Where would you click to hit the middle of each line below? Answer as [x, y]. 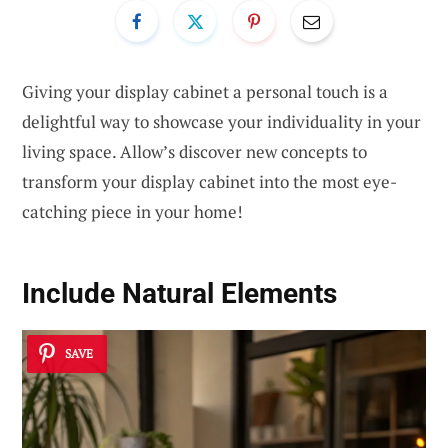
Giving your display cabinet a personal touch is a [205, 91]
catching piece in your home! [132, 211]
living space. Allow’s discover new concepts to [194, 151]
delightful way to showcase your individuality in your [221, 121]
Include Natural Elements [179, 294]
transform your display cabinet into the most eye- [209, 181]
